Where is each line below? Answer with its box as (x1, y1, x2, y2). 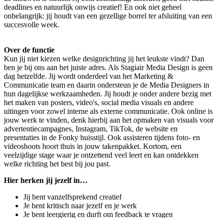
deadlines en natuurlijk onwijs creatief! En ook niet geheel (4, 3, 182, 12)
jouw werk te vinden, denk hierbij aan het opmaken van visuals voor (4, 116, 214, 125)
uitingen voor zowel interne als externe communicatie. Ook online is (4, 107, 213, 116)
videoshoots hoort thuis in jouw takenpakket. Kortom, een (4, 142, 182, 151)
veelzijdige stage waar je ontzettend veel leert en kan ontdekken (4, 151, 199, 160)
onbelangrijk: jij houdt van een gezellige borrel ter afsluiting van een (4, 12, 212, 20)
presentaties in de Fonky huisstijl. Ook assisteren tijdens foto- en (4, 133, 200, 142)
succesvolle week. (4, 20, 59, 29)
